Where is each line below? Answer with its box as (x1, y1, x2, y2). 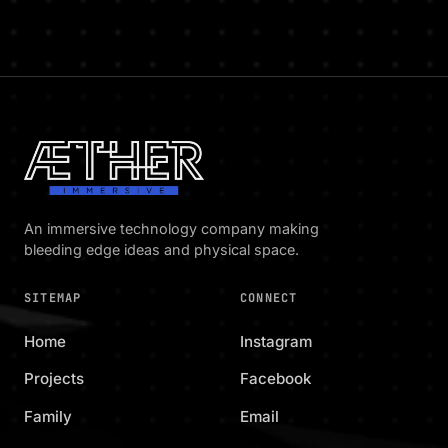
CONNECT (240, 289, 298, 306)
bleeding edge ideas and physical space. (24, 240, 299, 258)
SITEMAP (24, 289, 82, 306)
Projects (24, 369, 84, 389)
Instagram (240, 331, 312, 351)
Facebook (240, 369, 311, 389)
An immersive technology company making (24, 219, 319, 237)
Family (24, 407, 72, 427)
